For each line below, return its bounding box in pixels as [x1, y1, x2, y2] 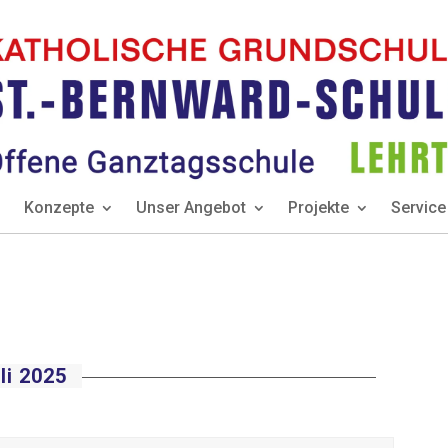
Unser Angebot [136, 198, 246, 218]
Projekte [288, 198, 349, 218]
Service [391, 198, 446, 218]
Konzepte [24, 198, 94, 218]
